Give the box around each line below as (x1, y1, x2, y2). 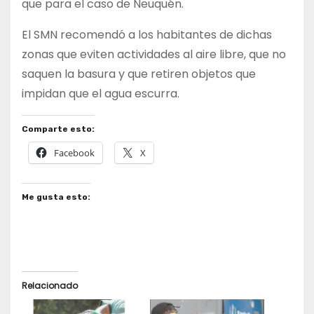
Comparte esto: (22, 123, 95, 134)
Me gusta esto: (22, 191, 90, 202)
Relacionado (22, 279, 78, 292)
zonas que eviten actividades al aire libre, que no (22, 46, 286, 62)
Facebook (54, 146, 95, 159)
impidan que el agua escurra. (22, 85, 179, 102)
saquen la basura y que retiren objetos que (22, 65, 256, 82)
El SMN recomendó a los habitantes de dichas (22, 26, 272, 43)
